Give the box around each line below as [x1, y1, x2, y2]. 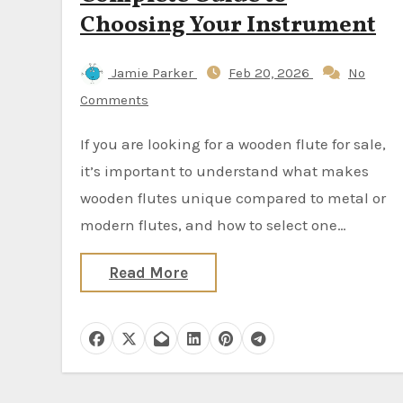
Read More [109, 264, 188, 282]
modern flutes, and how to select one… [80, 216, 346, 234]
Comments [80, 92, 148, 108]
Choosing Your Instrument [80, 9, 376, 41]
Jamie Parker [108, 65, 197, 81]
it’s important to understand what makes [80, 162, 369, 180]
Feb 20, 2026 [228, 65, 313, 81]
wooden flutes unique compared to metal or [80, 189, 386, 207]
